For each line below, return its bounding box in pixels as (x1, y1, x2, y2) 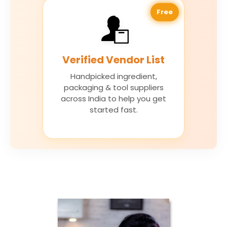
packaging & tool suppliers (63, 82, 164, 93)
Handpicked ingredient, (70, 71, 157, 82)
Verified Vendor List (62, 53, 165, 67)
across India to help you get (61, 93, 166, 104)
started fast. (89, 104, 138, 116)
